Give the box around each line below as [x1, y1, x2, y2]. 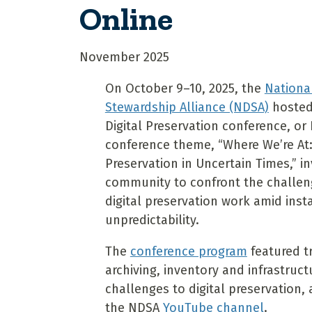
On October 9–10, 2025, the [104, 81, 265, 97]
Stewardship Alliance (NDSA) [104, 100, 269, 116]
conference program [130, 244, 247, 260]
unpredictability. [104, 212, 203, 228]
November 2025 [79, 49, 169, 65]
